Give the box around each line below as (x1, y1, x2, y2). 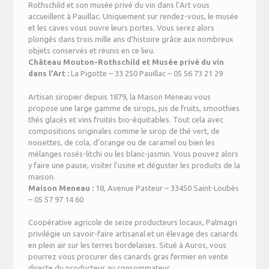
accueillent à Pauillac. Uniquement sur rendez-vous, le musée (28, 12, 239, 21)
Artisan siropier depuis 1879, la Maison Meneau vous (28, 92, 211, 101)
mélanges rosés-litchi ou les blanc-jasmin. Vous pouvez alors (28, 149, 239, 158)
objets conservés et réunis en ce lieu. (28, 46, 156, 55)
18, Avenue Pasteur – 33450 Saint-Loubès (94, 183, 240, 192)
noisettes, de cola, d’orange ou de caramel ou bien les (28, 138, 216, 147)
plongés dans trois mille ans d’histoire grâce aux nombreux (28, 35, 234, 44)
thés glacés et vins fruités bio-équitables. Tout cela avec (28, 115, 224, 124)
